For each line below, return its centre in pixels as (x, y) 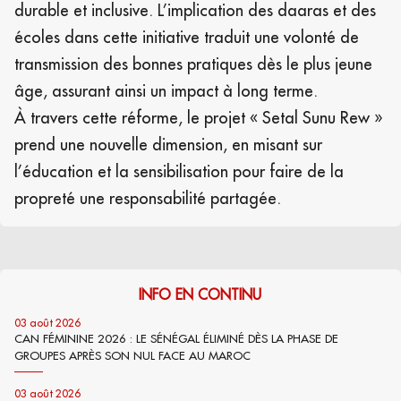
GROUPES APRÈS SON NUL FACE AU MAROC (132, 355)
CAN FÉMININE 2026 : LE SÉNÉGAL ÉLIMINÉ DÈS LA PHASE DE (176, 338)
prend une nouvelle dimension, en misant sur (168, 144)
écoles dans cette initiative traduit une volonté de (187, 37)
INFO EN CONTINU (200, 294)
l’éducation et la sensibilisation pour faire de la (179, 171)
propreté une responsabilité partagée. (148, 198)
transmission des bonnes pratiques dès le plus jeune (193, 64)
